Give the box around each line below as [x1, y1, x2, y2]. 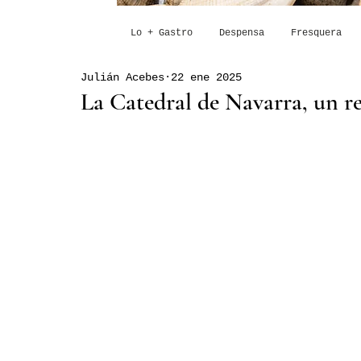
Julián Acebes [81, 70, 164, 84]
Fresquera [290, 27, 342, 39]
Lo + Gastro [130, 27, 193, 39]
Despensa [218, 27, 264, 39]
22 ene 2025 [171, 70, 242, 84]
